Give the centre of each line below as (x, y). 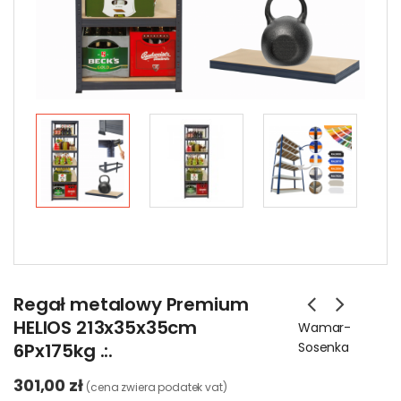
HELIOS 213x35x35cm (106, 328)
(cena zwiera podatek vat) (157, 387)
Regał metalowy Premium (131, 304)
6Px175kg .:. (64, 351)
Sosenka (324, 347)
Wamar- (325, 328)
